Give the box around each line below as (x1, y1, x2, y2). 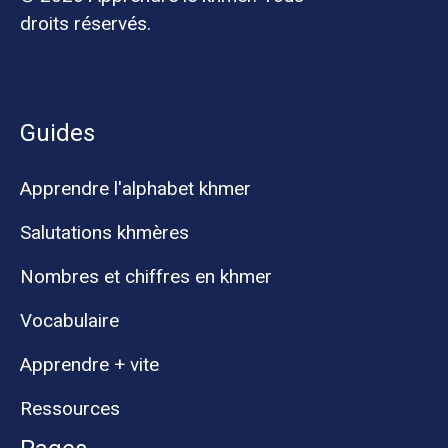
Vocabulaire (20, 308, 119, 332)
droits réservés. (20, 12, 151, 36)
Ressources (20, 396, 120, 420)
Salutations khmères (20, 220, 189, 244)
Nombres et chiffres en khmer (20, 264, 272, 288)
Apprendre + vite (20, 352, 159, 376)
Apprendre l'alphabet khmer (20, 176, 251, 200)
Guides (20, 118, 95, 147)
